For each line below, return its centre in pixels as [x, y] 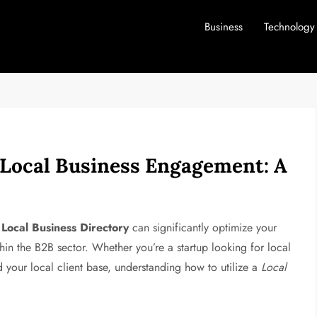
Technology [289, 27]
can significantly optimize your [203, 227]
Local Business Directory [65, 227]
